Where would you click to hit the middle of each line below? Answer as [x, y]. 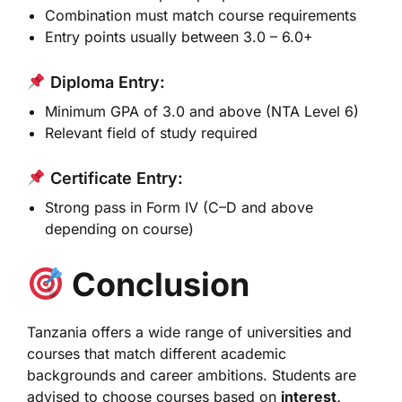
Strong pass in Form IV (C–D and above [179, 207]
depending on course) [119, 229]
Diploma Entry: [105, 82]
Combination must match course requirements [201, 15]
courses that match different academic [157, 354]
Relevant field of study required [151, 133]
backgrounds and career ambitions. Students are [192, 375]
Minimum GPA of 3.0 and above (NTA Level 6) [202, 111]
